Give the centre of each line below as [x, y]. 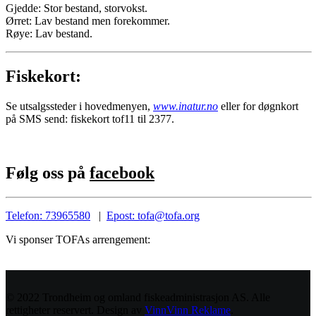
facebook [122, 172]
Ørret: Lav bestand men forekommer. [88, 21]
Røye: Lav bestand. [49, 34]
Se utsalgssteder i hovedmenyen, [79, 106]
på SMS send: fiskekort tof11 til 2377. [90, 119]
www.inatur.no [186, 106]
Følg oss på [48, 172]
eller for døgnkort [258, 106]
